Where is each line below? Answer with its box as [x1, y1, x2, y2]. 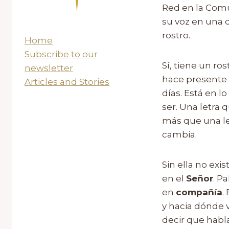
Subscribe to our [25, 49, 98, 59]
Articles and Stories [25, 76, 109, 87]
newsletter [25, 62, 73, 73]
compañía [175, 187, 222, 197]
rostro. [162, 30, 190, 40]
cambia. [162, 129, 197, 140]
